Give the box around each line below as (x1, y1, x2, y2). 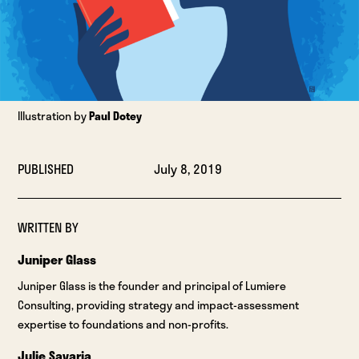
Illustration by (18, 107, 90, 125)
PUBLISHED (18, 159, 75, 179)
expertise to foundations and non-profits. (18, 316, 229, 333)
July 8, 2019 (153, 159, 222, 179)
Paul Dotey (89, 107, 143, 125)
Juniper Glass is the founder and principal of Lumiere (18, 277, 287, 295)
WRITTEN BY (18, 217, 79, 238)
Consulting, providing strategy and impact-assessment (18, 296, 300, 314)
